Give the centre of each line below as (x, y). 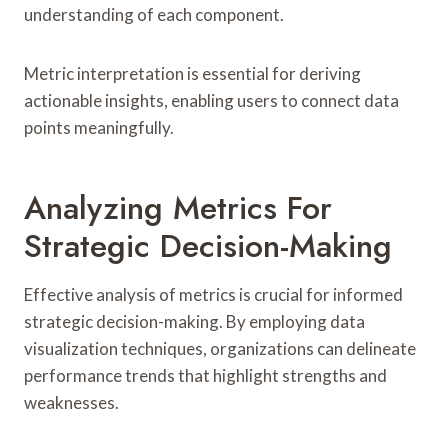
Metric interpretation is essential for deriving (192, 73)
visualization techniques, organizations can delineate (220, 348)
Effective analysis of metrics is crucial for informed (213, 294)
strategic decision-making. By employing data (194, 321)
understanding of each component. (154, 14)
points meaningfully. (99, 127)
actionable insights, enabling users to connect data (211, 100)
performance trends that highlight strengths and (205, 375)
